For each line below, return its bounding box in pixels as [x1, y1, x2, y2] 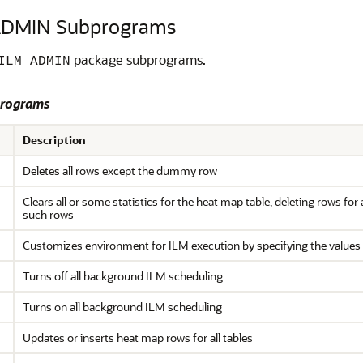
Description [23, 132, 86, 147]
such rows [23, 207, 74, 222]
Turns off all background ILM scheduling [23, 268, 223, 284]
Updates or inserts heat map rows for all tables [23, 330, 253, 345]
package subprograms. [70, 51, 206, 68]
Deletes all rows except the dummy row [23, 163, 217, 178]
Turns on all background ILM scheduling [23, 299, 222, 314]
